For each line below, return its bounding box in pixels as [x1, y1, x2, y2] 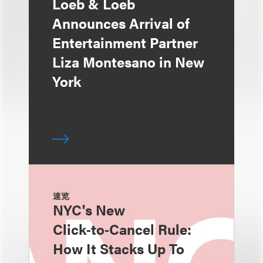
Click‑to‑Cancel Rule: [53, 219, 191, 239]
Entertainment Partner [52, 32, 198, 52]
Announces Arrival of [52, 13, 190, 33]
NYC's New [53, 200, 125, 220]
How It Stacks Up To [53, 238, 184, 258]
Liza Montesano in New [52, 52, 204, 72]
